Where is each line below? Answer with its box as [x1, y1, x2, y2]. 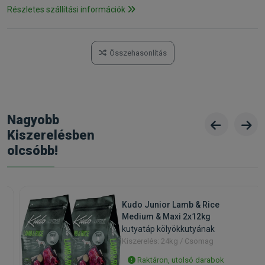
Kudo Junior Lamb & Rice [121, 199, 219, 209]
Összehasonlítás [109, 48, 167, 57]
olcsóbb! [7, 143, 58, 158]
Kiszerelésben [7, 127, 95, 143]
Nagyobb [7, 112, 59, 127]
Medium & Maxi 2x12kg [121, 211, 211, 221]
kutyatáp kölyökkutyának [121, 224, 215, 234]
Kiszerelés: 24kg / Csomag [121, 236, 214, 245]
